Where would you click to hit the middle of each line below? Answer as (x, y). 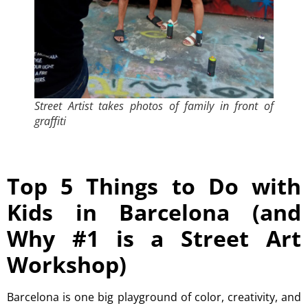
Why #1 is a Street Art (154, 239)
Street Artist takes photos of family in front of (154, 106)
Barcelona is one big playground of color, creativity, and (154, 297)
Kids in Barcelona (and (154, 212)
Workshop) (67, 265)
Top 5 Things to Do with (154, 186)
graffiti (50, 121)
